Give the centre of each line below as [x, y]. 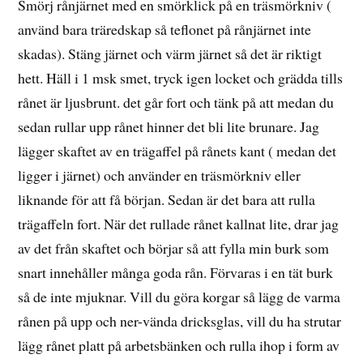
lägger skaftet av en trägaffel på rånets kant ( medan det [177, 151]
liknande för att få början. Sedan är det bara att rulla [167, 200]
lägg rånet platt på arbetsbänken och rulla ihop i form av [179, 346]
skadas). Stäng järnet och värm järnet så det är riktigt [170, 54]
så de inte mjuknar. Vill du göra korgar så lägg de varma [179, 297]
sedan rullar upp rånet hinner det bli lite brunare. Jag [169, 127]
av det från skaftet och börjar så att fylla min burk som [174, 248]
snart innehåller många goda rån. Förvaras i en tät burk [176, 273]
